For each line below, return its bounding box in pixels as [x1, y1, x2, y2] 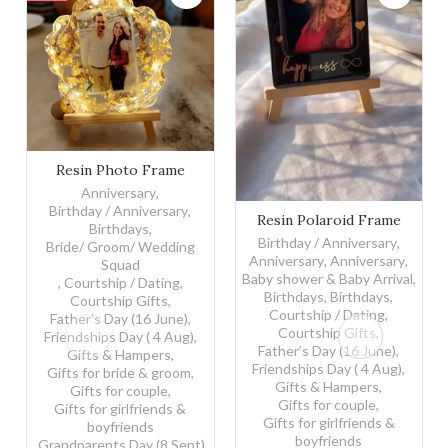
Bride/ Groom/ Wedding [45, 237, 195, 255]
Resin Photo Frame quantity [66, 151, 240, 169]
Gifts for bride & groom [46, 363, 191, 381]
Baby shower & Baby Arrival [241, 269, 413, 287]
